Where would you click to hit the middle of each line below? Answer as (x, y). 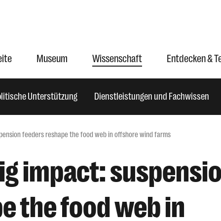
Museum (52, 58)
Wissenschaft (117, 58)
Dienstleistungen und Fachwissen (152, 96)
